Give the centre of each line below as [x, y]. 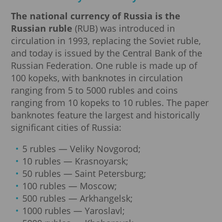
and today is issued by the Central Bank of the [107, 53]
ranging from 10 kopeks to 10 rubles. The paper [110, 102]
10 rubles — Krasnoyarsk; [76, 161]
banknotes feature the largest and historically [105, 115]
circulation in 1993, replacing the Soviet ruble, [106, 40]
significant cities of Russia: [66, 127]
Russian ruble [42, 28]
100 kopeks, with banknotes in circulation [97, 78]
